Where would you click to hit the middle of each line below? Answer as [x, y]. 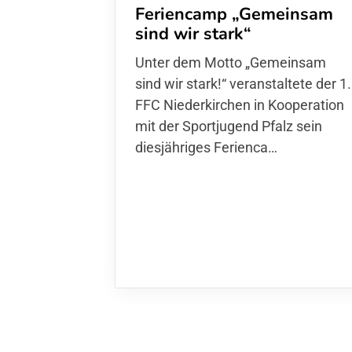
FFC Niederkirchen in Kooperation [240, 104]
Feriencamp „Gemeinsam [234, 14]
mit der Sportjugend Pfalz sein [229, 126]
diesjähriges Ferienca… [206, 147]
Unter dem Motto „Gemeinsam [231, 62]
